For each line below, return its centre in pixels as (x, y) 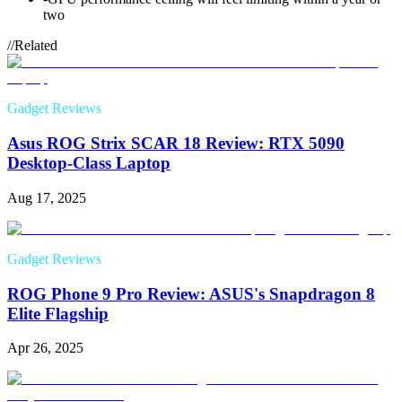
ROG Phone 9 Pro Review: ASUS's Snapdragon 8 (191, 293)
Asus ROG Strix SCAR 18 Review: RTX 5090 (176, 144)
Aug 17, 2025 (47, 197)
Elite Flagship (58, 313)
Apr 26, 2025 (45, 348)
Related (36, 46)
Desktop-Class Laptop (89, 163)
